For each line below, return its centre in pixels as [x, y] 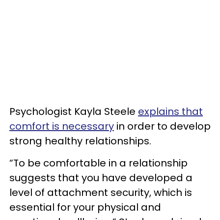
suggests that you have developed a [101, 178]
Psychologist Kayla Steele [74, 111]
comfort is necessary [62, 126]
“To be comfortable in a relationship [98, 163]
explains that [170, 111]
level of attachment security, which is [101, 192]
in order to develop [162, 126]
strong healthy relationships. [80, 141]
